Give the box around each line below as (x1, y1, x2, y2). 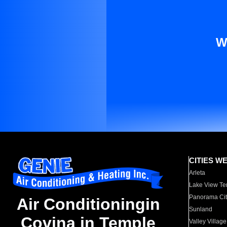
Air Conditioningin (16, 195, 160, 214)
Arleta (189, 169, 206, 176)
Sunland (189, 206, 213, 213)
